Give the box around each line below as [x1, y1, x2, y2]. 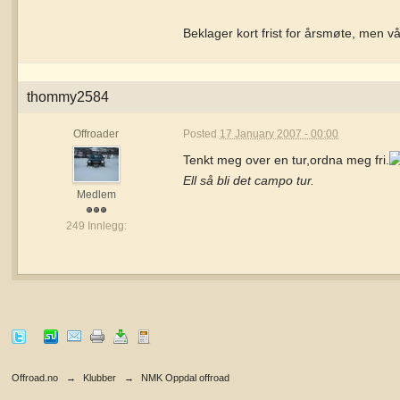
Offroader [73, 128, 120, 140]
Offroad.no [12, 372, 59, 384]
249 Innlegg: [65, 220, 127, 232]
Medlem [76, 188, 116, 201]
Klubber [83, 372, 117, 384]
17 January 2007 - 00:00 [220, 128, 339, 140]
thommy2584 [27, 89, 110, 104]
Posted [183, 128, 221, 140]
